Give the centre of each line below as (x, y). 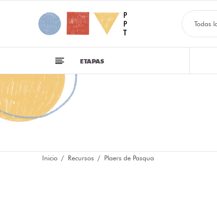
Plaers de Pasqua (129, 158)
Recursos (81, 158)
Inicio (50, 158)
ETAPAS (92, 61)
